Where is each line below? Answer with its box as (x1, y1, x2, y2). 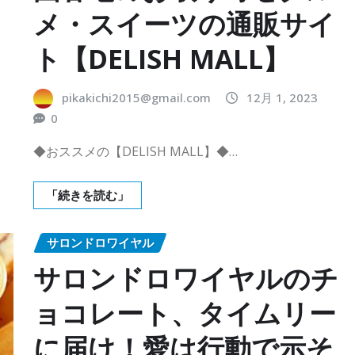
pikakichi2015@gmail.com (62, 89, 211, 105)
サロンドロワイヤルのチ (33, 259, 338, 296)
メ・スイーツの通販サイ (33, 5, 335, 42)
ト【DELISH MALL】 (33, 40, 290, 77)
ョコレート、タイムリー (33, 294, 336, 331)
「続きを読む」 (46, 187, 129, 204)
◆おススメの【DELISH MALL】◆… (33, 143, 238, 161)
